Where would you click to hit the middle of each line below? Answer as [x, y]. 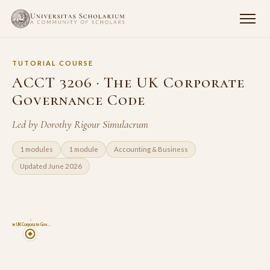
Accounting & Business [151, 149]
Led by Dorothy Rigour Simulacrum [80, 124]
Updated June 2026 [51, 166]
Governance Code [79, 100]
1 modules [36, 149]
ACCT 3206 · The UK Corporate [128, 82]
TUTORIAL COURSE [53, 63]
